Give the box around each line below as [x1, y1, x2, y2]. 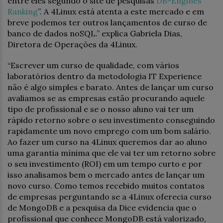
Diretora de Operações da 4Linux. [7, 39, 137, 49]
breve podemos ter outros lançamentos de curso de [7, 17, 207, 27]
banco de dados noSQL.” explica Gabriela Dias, [7, 28, 182, 38]
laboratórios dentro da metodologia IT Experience [7, 71, 202, 81]
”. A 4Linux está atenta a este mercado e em [38, 6, 204, 16]
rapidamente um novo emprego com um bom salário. [7, 126, 211, 136]
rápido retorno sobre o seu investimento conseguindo [7, 115, 215, 125]
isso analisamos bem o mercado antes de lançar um [7, 170, 205, 180]
